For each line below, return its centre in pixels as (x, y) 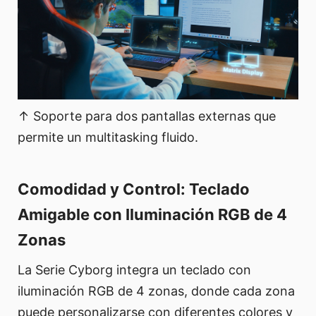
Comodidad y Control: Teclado (134, 189)
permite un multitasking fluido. (108, 138)
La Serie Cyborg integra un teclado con (134, 270)
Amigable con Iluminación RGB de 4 (152, 215)
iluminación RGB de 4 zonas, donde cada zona (156, 291)
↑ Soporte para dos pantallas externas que (147, 116)
